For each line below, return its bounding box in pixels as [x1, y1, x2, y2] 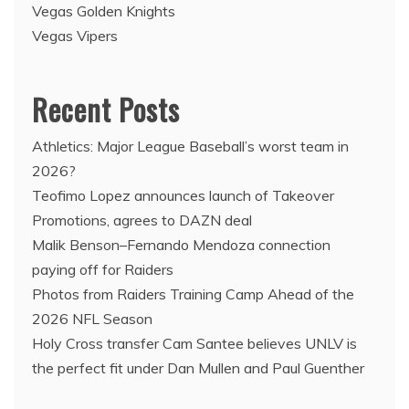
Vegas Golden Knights [32, 2, 175, 21]
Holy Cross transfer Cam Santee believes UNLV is [32, 334, 357, 353]
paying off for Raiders [32, 260, 173, 279]
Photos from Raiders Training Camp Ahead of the [32, 285, 354, 304]
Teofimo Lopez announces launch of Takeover [32, 186, 334, 205]
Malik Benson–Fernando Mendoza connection [32, 236, 330, 255]
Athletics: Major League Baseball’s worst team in [32, 137, 349, 156]
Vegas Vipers [32, 26, 118, 46]
